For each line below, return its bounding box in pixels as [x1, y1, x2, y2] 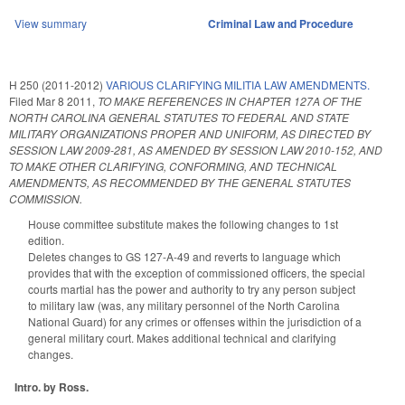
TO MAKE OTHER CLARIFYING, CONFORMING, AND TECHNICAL [9, 157, 337, 174]
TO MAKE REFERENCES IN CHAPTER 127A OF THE [98, 92, 362, 108]
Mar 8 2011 [36, 92, 92, 108]
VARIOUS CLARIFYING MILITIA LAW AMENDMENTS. [106, 76, 370, 92]
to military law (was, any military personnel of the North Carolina [28, 297, 340, 313]
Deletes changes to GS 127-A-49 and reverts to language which [28, 248, 341, 264]
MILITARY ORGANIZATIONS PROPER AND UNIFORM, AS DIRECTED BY [9, 125, 371, 141]
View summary [14, 14, 87, 31]
